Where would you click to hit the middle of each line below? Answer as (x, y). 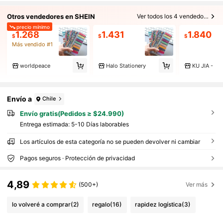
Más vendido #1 (32, 45)
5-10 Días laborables (100, 124)
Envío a (20, 99)
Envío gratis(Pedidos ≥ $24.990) (72, 113)
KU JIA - (202, 65)
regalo (101, 205)
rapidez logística (159, 205)
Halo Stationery (126, 65)
